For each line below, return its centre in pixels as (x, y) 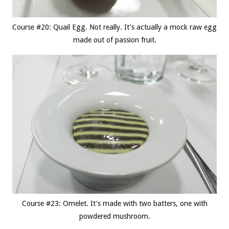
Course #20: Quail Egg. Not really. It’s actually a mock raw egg (114, 27)
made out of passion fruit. (114, 40)
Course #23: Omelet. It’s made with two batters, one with (114, 203)
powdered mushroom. (114, 216)
